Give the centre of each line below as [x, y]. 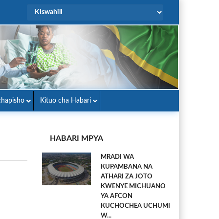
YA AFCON [117, 196]
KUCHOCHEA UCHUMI [135, 206]
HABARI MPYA [77, 138]
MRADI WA [117, 157]
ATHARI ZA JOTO [127, 177]
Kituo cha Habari [66, 101]
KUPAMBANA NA [127, 167]
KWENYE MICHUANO [133, 186]
